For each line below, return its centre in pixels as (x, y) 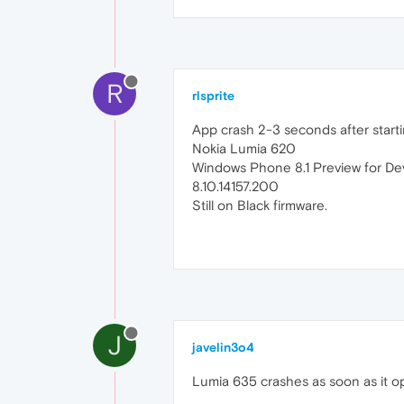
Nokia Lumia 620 (244, 148)
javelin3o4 (223, 347)
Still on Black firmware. (260, 205)
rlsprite (213, 96)
